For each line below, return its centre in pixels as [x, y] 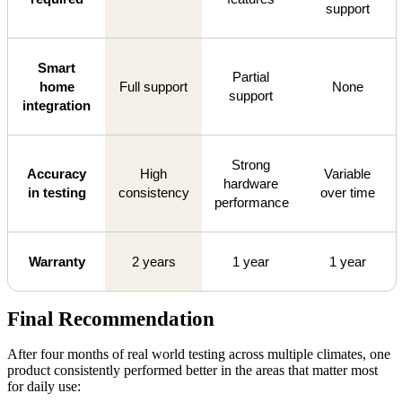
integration [57, 105]
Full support [153, 86]
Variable [347, 173]
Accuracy [57, 173]
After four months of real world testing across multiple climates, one [199, 354]
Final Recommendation [111, 319]
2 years [153, 261]
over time [347, 192]
